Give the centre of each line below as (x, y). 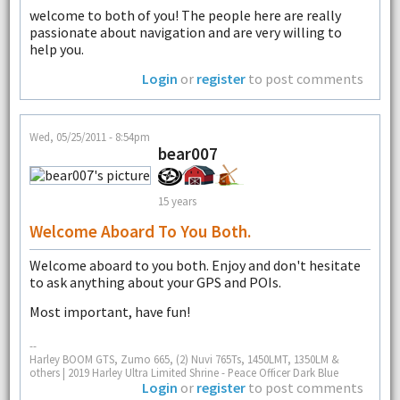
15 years (177, 201)
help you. (56, 50)
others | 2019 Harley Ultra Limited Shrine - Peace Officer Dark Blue (183, 373)
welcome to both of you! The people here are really (185, 16)
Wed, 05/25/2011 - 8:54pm (89, 136)
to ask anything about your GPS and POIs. (155, 282)
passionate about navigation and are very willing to (185, 33)
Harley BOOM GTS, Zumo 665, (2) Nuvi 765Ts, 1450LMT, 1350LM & (184, 359)
